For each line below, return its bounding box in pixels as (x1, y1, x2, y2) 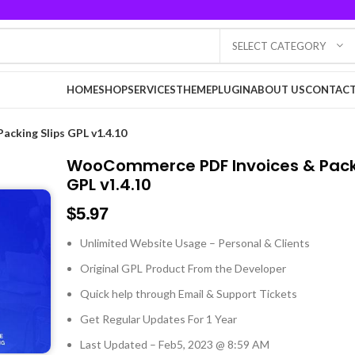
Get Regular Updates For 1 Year (80, 312, 238, 326)
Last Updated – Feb (80, 338, 177, 351)
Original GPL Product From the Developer (80, 261, 287, 275)
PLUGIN (212, 83, 250, 96)
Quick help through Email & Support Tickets (80, 287, 298, 300)
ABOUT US (250, 83, 305, 96)
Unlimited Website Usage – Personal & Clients (80, 236, 311, 250)
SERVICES (128, 83, 176, 96)
